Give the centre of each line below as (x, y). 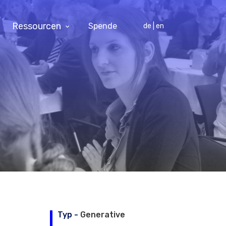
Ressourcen (36, 26)
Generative (102, 215)
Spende (103, 26)
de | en (154, 26)
